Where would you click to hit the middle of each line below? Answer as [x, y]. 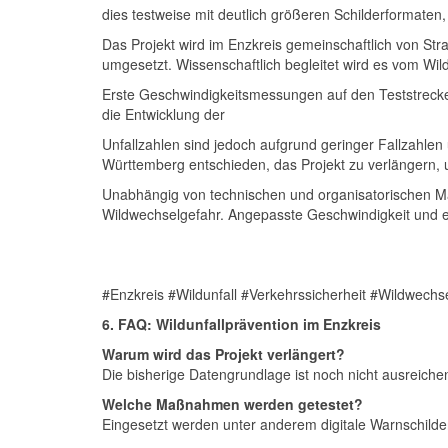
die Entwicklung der [163, 114]
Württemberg [143, 164]
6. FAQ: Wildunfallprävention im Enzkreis [241, 324]
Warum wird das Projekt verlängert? [223, 354]
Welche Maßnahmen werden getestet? [232, 404]
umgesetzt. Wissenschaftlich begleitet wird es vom [262, 64]
